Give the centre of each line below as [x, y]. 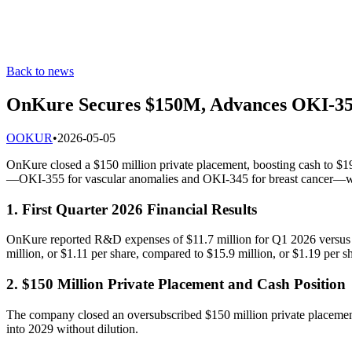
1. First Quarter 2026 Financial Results [132, 209]
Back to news [40, 71]
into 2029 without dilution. [72, 328]
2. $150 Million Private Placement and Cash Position [176, 284]
